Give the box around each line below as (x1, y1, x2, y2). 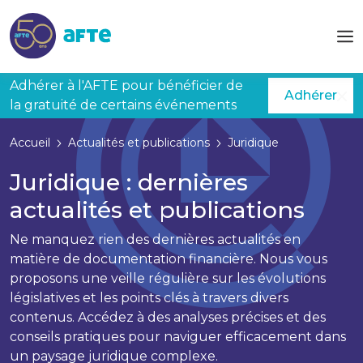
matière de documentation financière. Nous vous (10, 251, 327, 267)
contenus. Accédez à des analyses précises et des (10, 310, 326, 325)
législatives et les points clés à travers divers (10, 290, 288, 305)
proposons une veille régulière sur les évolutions (10, 271, 326, 286)
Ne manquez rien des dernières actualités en (10, 232, 301, 247)
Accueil (10, 135, 50, 150)
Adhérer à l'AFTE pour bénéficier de (10, 78, 243, 93)
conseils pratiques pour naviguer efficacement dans (10, 329, 346, 344)
